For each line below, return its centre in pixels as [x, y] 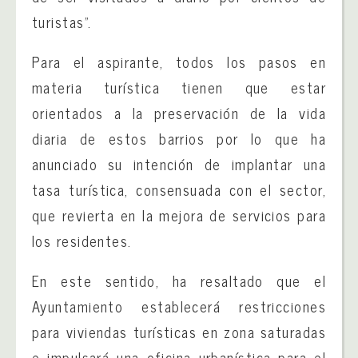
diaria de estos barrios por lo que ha [179, 139]
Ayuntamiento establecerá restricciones [179, 306]
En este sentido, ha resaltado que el [179, 281]
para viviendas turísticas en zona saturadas [179, 332]
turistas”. [62, 22]
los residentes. [82, 241]
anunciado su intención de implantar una [179, 164]
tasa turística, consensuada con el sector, [179, 190]
